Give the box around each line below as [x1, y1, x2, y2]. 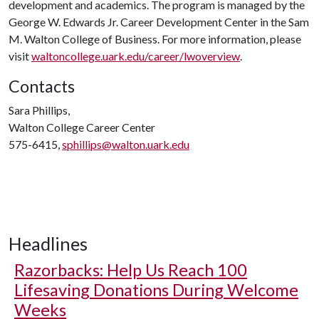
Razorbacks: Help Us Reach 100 [14, 260, 247, 280]
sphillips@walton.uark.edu [62, 137, 189, 151]
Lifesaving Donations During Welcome [14, 280, 298, 300]
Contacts [9, 76, 75, 96]
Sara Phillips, [9, 103, 70, 117]
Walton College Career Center [9, 120, 155, 134]
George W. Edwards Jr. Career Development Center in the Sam [9, 15, 309, 28]
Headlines [9, 233, 88, 254]
